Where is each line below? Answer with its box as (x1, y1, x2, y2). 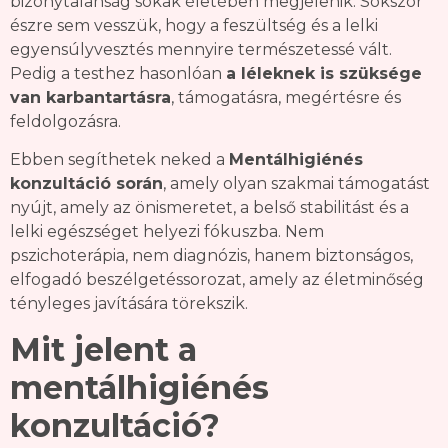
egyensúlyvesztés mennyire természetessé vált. (10, 40, 392, 60)
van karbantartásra (10, 88, 171, 108)
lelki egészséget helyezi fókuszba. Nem (10, 222, 324, 242)
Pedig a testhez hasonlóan (10, 64, 226, 84)
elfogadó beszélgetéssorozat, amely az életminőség (10, 270, 424, 290)
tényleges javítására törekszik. (10, 294, 248, 314)
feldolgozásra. (10, 112, 121, 132)
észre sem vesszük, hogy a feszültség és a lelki (10, 16, 378, 36)
